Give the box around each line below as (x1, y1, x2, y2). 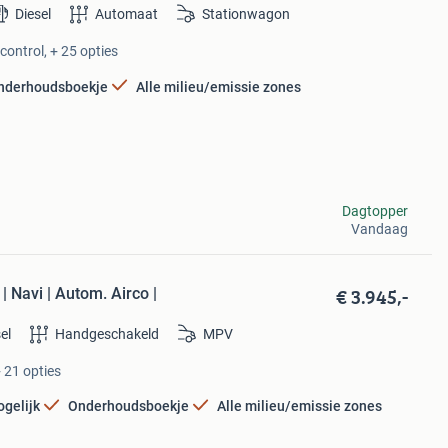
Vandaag (350, 220, 408, 237)
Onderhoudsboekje (68, 398, 190, 414)
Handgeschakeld (55, 325, 160, 342)
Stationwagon (201, 6, 290, 23)
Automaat (94, 6, 158, 23)
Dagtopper (341, 202, 408, 219)
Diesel (14, 6, 51, 23)
